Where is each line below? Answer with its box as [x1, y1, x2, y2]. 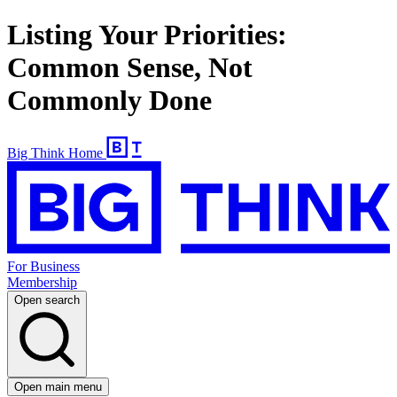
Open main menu [14, 380, 102, 394]
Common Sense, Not [7, 51, 253, 84]
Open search [14, 293, 80, 307]
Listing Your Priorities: [7, 19, 287, 51]
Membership [7, 275, 77, 291]
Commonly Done [7, 84, 212, 117]
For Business [7, 259, 80, 275]
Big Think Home [7, 144, 103, 160]
